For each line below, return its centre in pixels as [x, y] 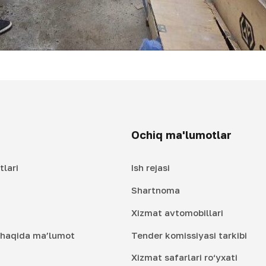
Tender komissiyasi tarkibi [189, 235]
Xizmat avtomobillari [178, 212]
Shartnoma [156, 190]
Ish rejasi [151, 168]
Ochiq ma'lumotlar [182, 135]
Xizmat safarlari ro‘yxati [185, 257]
